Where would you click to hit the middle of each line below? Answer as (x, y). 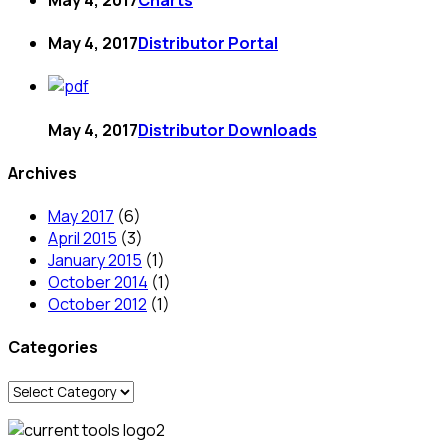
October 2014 (98, 282)
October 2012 (97, 304)
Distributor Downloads (227, 129)
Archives (42, 172)
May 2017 (81, 216)
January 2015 (95, 260)
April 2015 (82, 238)
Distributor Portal (208, 43)
